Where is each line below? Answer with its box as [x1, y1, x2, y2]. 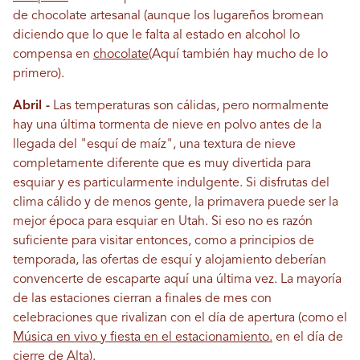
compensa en [13, 48, 93, 62]
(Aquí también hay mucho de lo [149, 48, 328, 62]
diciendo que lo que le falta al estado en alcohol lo [13, 29, 300, 43]
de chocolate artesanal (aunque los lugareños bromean [13, 10, 324, 23]
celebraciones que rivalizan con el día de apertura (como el [13, 312, 347, 325]
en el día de [272, 331, 343, 345]
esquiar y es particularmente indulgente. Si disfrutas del [13, 177, 329, 190]
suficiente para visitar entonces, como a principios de [13, 235, 314, 248]
